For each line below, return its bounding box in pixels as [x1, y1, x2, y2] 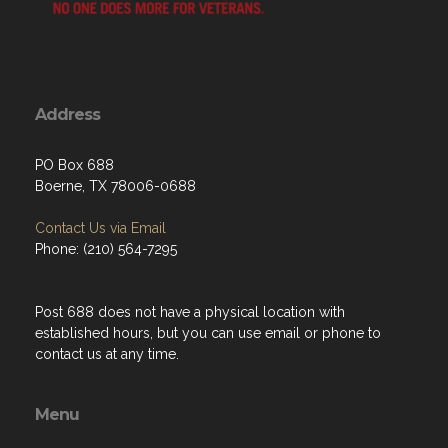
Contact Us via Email [35, 220, 166, 236]
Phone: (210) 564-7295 [35, 241, 177, 257]
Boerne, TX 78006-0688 [35, 178, 196, 194]
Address [35, 105, 100, 124]
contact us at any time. [35, 346, 187, 362]
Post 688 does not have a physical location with [35, 304, 345, 320]
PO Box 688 [35, 157, 114, 173]
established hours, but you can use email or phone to [35, 325, 381, 341]
